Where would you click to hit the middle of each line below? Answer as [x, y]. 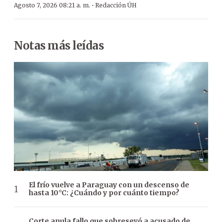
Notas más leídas [59, 45]
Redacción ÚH [116, 5]
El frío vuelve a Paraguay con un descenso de [109, 185]
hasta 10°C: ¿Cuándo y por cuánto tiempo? [104, 193]
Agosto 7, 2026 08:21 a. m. [52, 5]
